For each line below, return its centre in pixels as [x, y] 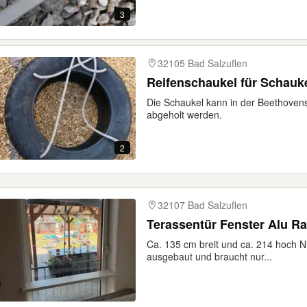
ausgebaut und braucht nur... [209, 256]
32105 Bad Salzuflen [202, 63]
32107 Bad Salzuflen [202, 205]
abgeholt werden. [184, 114]
